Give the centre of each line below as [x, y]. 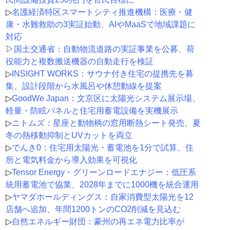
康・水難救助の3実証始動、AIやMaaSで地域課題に [100, 25]
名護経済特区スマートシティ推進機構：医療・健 [102, 12]
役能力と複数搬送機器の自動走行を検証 [79, 62]
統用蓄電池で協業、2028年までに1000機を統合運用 [102, 185]
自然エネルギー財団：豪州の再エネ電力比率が [98, 222]
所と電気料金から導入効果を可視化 [71, 160]
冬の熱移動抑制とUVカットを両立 [69, 136]
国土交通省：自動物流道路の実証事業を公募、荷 [104, 49]
